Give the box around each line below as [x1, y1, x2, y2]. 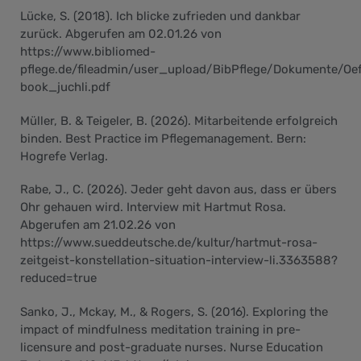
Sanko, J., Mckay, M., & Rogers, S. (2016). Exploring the [20, 304, 328, 319]
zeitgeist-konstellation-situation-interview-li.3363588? [20, 253, 338, 268]
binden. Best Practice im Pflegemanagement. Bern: [20, 131, 306, 146]
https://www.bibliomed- [20, 44, 156, 60]
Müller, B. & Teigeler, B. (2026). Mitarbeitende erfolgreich [20, 113, 338, 128]
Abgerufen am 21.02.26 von [20, 218, 176, 233]
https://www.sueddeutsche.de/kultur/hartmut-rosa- [20, 235, 317, 251]
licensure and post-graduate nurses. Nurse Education [20, 339, 323, 355]
